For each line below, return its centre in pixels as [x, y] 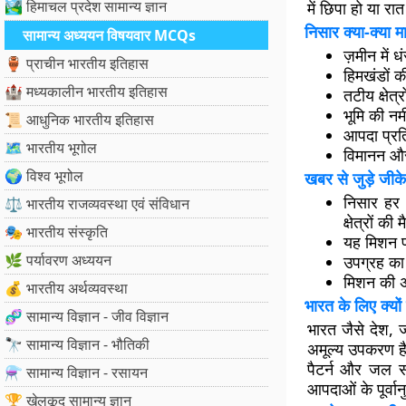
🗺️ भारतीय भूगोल [51, 148]
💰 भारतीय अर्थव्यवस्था [66, 288]
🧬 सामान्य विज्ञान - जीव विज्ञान [87, 316]
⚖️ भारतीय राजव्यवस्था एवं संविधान [97, 204]
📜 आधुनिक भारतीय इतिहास [79, 120]
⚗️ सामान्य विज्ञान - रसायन [76, 372]
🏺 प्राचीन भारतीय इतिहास [77, 63]
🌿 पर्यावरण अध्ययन [58, 260]
